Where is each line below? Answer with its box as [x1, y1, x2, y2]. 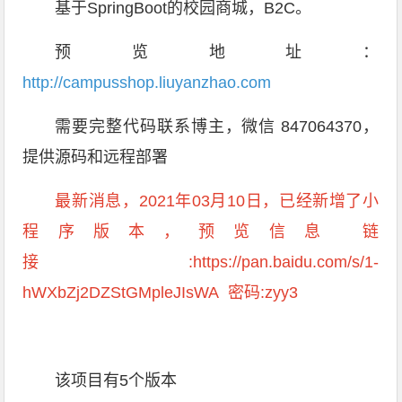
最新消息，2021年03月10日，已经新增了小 [55, 192, 380, 210]
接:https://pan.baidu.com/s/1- [22, 253, 380, 271]
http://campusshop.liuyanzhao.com [22, 74, 272, 92]
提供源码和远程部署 [22, 148, 169, 166]
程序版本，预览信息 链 [22, 223, 380, 240]
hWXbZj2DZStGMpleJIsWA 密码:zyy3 [22, 284, 299, 301]
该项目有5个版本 [55, 371, 178, 389]
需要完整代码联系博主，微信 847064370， [55, 118, 380, 135]
